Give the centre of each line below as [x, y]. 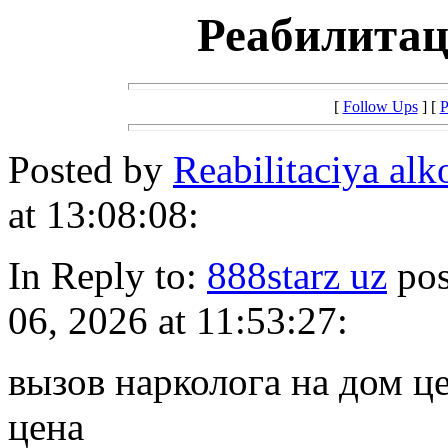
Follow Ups [380, 107]
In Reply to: [107, 276]
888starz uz [297, 276]
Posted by [90, 170]
